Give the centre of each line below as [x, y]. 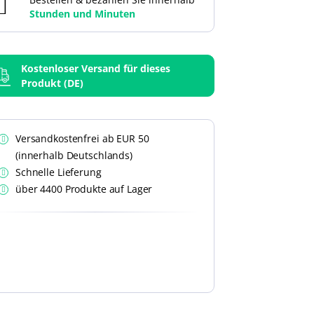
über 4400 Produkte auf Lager [84, 189]
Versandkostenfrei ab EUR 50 [82, 138]
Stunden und [62, 14]
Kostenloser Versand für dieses [96, 68]
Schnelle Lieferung [59, 172]
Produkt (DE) [52, 83]
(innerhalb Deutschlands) [74, 155]
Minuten [115, 14]
